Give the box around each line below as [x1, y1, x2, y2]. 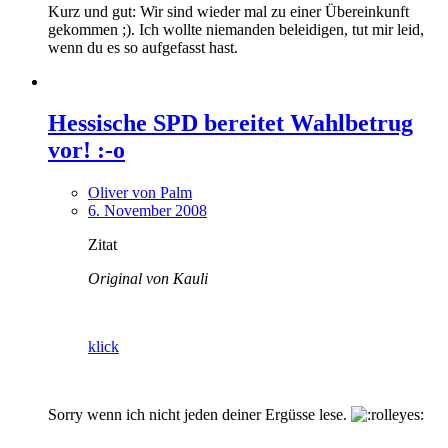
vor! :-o [48, 137, 125, 164]
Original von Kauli [88, 270, 208, 288]
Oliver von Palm [88, 184, 192, 202]
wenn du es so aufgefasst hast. [48, 38, 238, 56]
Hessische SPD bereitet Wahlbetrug [48, 110, 413, 137]
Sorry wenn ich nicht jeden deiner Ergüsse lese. [48, 406, 351, 424]
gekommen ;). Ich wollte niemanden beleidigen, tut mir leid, [48, 20, 424, 38]
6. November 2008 [88, 202, 207, 220]
